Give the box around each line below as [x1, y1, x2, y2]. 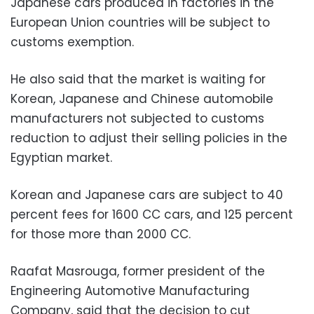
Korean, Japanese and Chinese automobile [11, 90, 273, 107]
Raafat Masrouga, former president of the [11, 262, 265, 280]
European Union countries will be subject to [11, 13, 270, 31]
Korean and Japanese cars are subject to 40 [11, 186, 283, 203]
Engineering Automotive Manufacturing [11, 282, 250, 299]
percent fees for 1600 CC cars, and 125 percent [11, 205, 293, 223]
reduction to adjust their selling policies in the [11, 129, 287, 146]
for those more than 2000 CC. [11, 225, 191, 243]
